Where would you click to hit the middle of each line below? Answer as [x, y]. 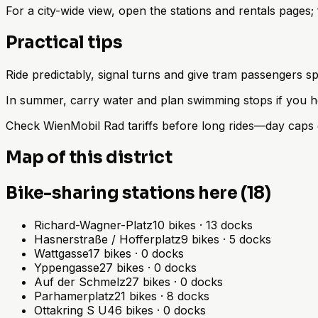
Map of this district [89, 157]
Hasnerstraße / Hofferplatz [108, 239]
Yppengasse [67, 267]
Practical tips [64, 42]
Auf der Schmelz [80, 281]
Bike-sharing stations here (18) [138, 193]
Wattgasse [61, 253]
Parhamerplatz [74, 296]
